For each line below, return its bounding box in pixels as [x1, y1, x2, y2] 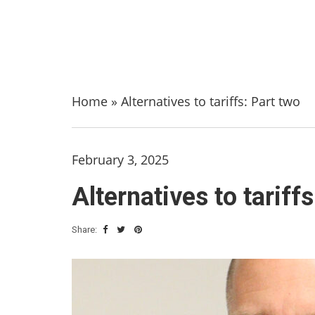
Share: [72, 224, 99, 235]
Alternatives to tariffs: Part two [121, 93, 300, 110]
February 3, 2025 [72, 151, 169, 168]
